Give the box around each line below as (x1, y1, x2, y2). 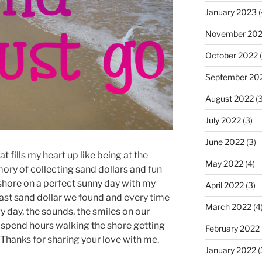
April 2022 (205, 180, 244, 190)
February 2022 (205, 223, 260, 233)
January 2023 (205, 7, 257, 17)
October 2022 (205, 50, 258, 60)
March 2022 (205, 202, 251, 212)
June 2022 (205, 137, 244, 147)
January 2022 (205, 245, 256, 255)
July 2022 (205, 115, 241, 125)
